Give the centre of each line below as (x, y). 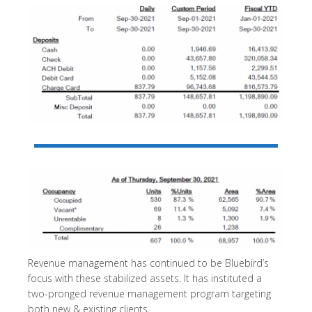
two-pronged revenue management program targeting (149, 293)
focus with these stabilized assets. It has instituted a (145, 278)
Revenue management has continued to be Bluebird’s (148, 263)
